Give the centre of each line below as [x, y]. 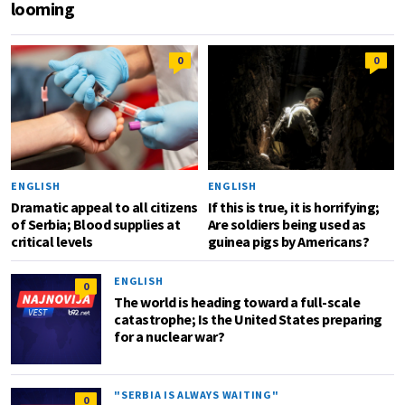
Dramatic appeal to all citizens [104, 207]
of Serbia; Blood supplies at [95, 224]
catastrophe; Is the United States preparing [248, 319]
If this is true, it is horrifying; [293, 207]
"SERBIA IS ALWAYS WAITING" [197, 394]
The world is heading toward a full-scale [237, 301]
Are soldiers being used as [287, 224]
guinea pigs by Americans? [288, 241]
